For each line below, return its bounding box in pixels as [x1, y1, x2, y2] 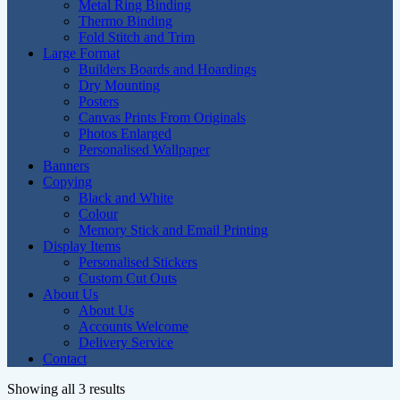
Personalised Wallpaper [79, 142, 210, 157]
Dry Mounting [79, 78, 160, 93]
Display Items [43, 238, 121, 254]
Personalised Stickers [79, 254, 197, 270]
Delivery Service [79, 335, 173, 350]
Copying [43, 174, 92, 189]
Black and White [79, 190, 173, 205]
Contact [43, 351, 87, 366]
